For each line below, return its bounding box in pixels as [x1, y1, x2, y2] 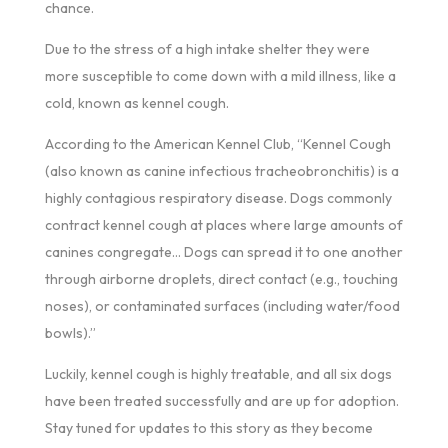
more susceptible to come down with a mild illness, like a [44, 66, 396, 85]
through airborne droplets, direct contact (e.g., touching [44, 269, 398, 288]
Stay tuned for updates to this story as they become [44, 418, 373, 437]
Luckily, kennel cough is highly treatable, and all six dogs [44, 364, 392, 383]
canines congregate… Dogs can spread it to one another [44, 242, 403, 261]
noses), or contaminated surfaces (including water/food [44, 296, 400, 315]
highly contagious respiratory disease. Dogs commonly [44, 188, 392, 207]
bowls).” [44, 323, 96, 342]
